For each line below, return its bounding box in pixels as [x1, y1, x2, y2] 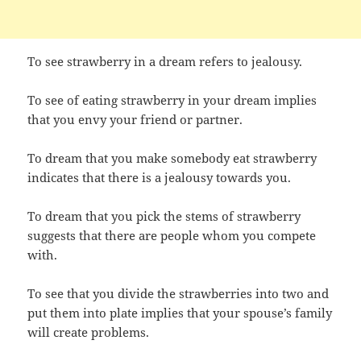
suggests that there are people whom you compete [27, 226, 317, 243]
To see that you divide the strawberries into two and [27, 284, 330, 301]
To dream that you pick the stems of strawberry [27, 207, 301, 224]
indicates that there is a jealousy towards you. [27, 168, 292, 185]
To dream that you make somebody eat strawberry [27, 149, 317, 166]
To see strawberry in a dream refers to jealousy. [27, 52, 303, 69]
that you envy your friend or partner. [27, 110, 243, 127]
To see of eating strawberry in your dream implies [27, 91, 317, 108]
